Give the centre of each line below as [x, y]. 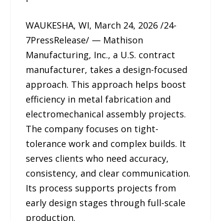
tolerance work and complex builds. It [106, 144]
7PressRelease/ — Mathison [85, 40]
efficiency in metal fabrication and [98, 99]
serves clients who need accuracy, [97, 159]
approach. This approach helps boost [106, 85]
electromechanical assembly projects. [106, 114]
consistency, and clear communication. [108, 173]
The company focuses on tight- [92, 129]
